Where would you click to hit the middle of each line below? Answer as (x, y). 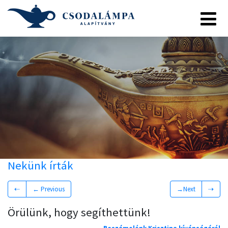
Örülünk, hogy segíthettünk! (79, 212)
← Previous (49, 189)
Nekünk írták (40, 165)
